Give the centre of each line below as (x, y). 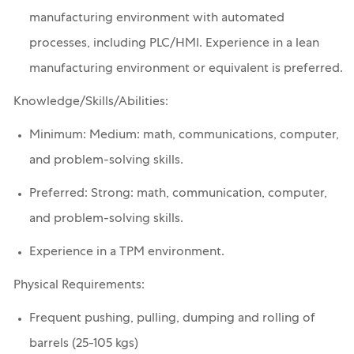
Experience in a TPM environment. (126, 253)
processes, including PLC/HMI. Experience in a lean (174, 45)
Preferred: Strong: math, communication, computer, (178, 195)
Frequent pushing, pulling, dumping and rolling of (172, 320)
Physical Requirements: (79, 286)
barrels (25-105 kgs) (83, 345)
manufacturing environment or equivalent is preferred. (186, 70)
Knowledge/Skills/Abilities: (90, 103)
